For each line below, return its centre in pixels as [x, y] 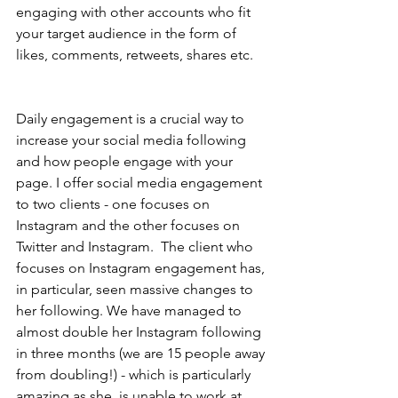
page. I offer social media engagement [141, 183]
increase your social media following [133, 140]
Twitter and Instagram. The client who [136, 247]
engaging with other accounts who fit [135, 12]
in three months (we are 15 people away [142, 353]
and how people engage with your [126, 161]
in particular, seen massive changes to [136, 289]
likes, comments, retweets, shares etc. [136, 55]
